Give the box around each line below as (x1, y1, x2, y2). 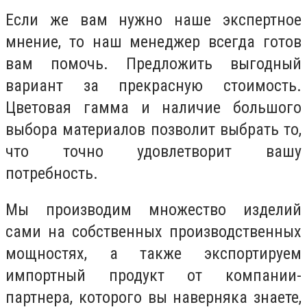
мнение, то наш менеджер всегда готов (5, 32, 302, 51)
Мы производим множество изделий (5, 200, 302, 220)
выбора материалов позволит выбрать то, (5, 119, 302, 139)
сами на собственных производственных (5, 222, 302, 242)
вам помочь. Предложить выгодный (5, 53, 302, 73)
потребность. (5, 163, 98, 183)
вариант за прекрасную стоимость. (5, 75, 302, 95)
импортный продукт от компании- (5, 266, 302, 286)
